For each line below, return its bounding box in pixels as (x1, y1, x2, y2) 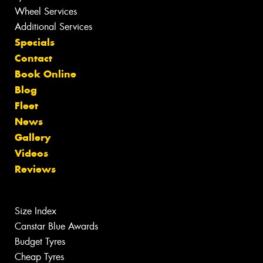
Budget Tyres (15, 235, 65, 248)
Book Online (15, 68, 76, 81)
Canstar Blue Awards (15, 220, 98, 233)
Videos (15, 147, 48, 160)
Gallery (15, 131, 50, 144)
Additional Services (15, 21, 92, 33)
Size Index (15, 205, 56, 218)
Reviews (15, 163, 56, 176)
